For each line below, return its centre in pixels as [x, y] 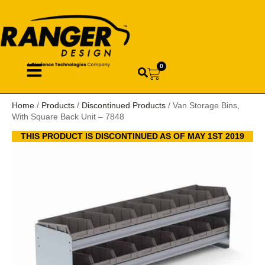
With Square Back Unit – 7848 [68, 116]
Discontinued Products [124, 105]
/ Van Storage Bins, [203, 105]
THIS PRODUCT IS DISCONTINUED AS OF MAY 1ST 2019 [132, 136]
